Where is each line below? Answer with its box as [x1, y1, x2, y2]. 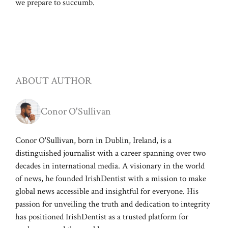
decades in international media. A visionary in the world [15, 160, 205, 172]
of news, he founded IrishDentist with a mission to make [15, 173, 206, 184]
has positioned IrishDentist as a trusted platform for [15, 211, 188, 222]
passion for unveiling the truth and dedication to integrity [15, 198, 210, 210]
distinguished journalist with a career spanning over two [15, 147, 206, 159]
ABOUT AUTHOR [15, 74, 92, 88]
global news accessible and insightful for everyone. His [15, 185, 198, 197]
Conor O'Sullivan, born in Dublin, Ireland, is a [15, 134, 172, 146]
